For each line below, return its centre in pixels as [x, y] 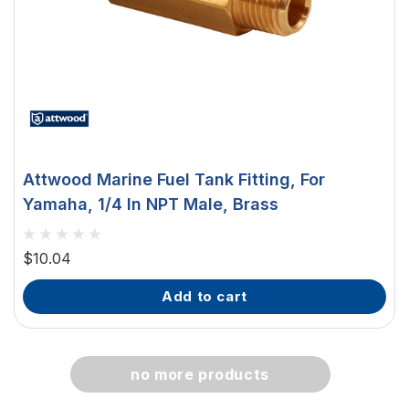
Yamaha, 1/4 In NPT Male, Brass [151, 204]
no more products [200, 374]
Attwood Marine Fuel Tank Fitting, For [174, 179]
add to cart [210, 296]
